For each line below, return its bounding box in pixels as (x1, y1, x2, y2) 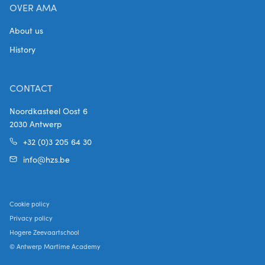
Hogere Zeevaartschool (9, 227, 79, 237)
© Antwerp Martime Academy (9, 241, 101, 251)
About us (9, 24, 43, 36)
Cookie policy (9, 199, 50, 208)
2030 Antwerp (9, 118, 62, 130)
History (9, 43, 35, 55)
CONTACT (9, 81, 53, 94)
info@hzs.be (23, 153, 70, 165)
